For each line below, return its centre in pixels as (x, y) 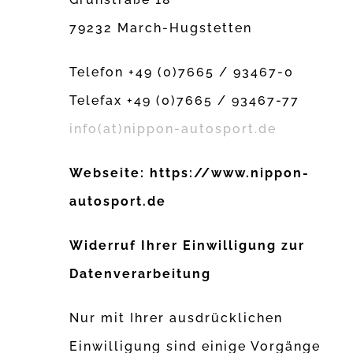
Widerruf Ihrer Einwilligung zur (188, 246)
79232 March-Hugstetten (161, 28)
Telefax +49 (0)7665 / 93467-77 (185, 101)
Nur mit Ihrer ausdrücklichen (176, 318)
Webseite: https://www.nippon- (190, 173)
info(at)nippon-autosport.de (173, 129)
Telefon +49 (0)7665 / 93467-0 (182, 72)
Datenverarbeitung (141, 274)
